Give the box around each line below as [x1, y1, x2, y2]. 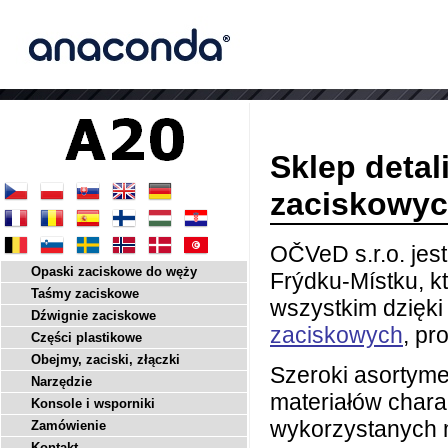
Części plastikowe [31, 330, 142, 345]
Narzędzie [31, 374, 92, 389]
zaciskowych [270, 322, 403, 349]
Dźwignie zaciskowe [31, 308, 156, 323]
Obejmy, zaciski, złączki [31, 352, 180, 367]
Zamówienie [31, 418, 106, 433]
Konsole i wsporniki [31, 396, 155, 411]
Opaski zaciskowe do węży [31, 264, 197, 279]
